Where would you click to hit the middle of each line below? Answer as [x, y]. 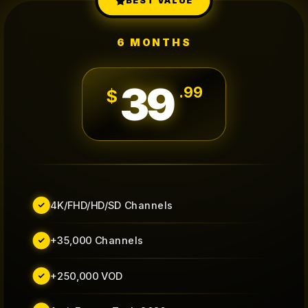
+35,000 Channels [97, 240]
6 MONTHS [154, 42]
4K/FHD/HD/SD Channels [111, 205]
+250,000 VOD [86, 275]
